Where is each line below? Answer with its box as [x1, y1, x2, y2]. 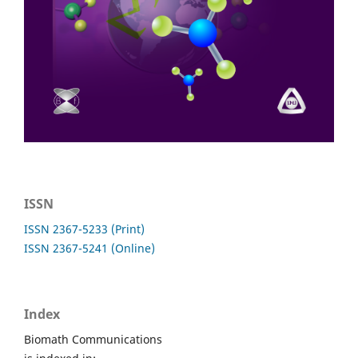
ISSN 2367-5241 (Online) [24, 240, 155, 256]
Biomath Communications [24, 331, 162, 347]
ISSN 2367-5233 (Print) [24, 221, 145, 237]
